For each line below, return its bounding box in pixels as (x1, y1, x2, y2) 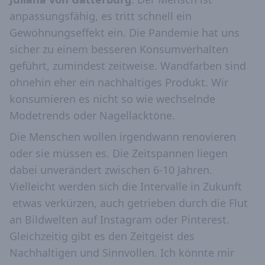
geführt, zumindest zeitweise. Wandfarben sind (9, 59, 246, 73)
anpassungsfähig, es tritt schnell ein (9, 9, 192, 24)
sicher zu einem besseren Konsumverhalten (9, 42, 228, 57)
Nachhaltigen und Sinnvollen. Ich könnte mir (9, 245, 234, 260)
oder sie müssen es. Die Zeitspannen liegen (9, 146, 228, 161)
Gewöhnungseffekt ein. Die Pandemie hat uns (9, 25, 240, 40)
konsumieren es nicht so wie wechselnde (9, 92, 215, 106)
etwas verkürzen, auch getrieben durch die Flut (9, 196, 248, 211)
